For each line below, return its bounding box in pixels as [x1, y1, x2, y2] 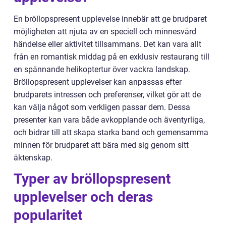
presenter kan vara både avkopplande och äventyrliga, [14, 115, 205, 125]
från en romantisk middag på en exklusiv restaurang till [14, 52, 209, 62]
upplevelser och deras [14, 189, 153, 205]
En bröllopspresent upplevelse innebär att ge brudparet [14, 14, 207, 24]
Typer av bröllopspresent [14, 171, 171, 187]
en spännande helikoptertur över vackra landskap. [14, 65, 190, 74]
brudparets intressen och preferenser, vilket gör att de [14, 90, 201, 99]
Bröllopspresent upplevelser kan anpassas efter [14, 77, 182, 87]
